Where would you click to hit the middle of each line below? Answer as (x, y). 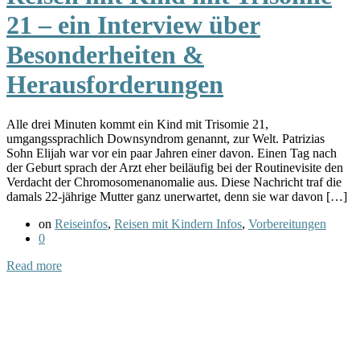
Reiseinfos (81, 223)
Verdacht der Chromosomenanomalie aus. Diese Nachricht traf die (174, 182)
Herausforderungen (115, 85)
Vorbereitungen (287, 223)
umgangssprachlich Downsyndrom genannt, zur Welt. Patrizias (166, 138)
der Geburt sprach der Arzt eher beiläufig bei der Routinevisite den (175, 167)
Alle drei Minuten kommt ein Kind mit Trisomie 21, (137, 124)
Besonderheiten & (105, 55)
